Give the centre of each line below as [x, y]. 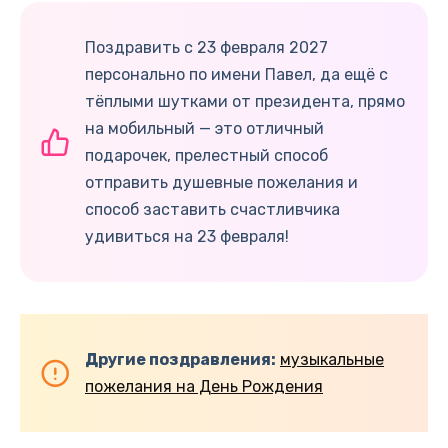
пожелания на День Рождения [204, 386]
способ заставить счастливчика [212, 209]
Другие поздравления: [180, 359]
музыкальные [332, 359]
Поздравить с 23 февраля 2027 [206, 47]
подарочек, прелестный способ [206, 155]
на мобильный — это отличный [204, 128]
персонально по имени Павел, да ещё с [236, 74]
